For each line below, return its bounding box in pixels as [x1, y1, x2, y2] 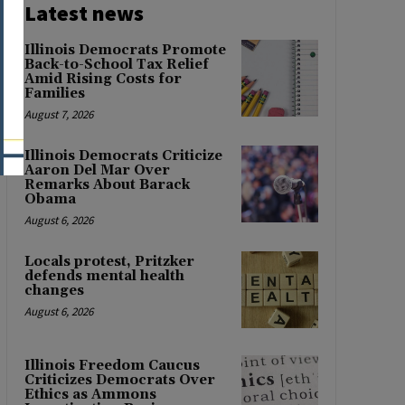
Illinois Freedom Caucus [24, 356, 200, 374]
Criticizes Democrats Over [24, 371, 215, 389]
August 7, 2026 [24, 107, 93, 123]
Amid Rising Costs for [24, 71, 182, 89]
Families [24, 85, 85, 103]
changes [24, 282, 84, 300]
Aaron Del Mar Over [24, 162, 170, 180]
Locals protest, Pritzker [24, 253, 194, 271]
